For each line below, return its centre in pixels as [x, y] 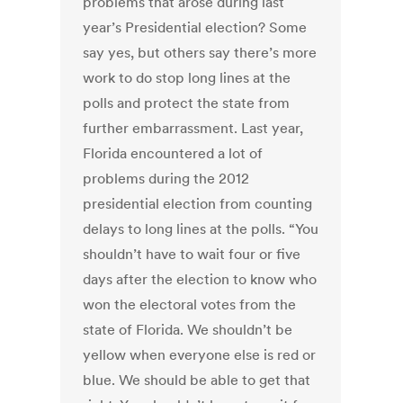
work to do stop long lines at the [187, 78]
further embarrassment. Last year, [193, 128]
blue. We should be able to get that [197, 380]
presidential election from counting [198, 204]
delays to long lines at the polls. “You [201, 229]
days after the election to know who [200, 279]
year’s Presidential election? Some [195, 27]
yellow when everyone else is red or [200, 355]
